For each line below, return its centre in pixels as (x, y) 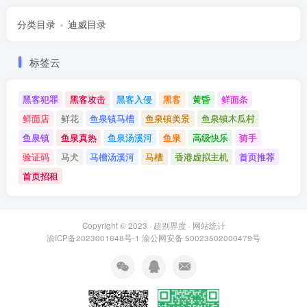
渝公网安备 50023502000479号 (201, 237)
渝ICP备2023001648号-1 (94, 237)
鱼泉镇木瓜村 (228, 119)
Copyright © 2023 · (118, 225)
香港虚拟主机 (201, 156)
